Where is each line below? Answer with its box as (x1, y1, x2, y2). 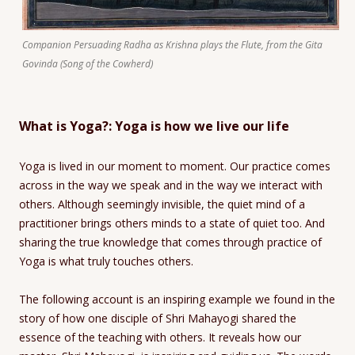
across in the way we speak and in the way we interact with (19, 177, 323, 193)
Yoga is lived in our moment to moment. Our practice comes (19, 158, 330, 174)
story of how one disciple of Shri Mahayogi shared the (19, 311, 296, 326)
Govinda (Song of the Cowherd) (22, 57, 153, 71)
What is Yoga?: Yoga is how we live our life (19, 117, 289, 136)
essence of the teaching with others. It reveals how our (19, 330, 301, 345)
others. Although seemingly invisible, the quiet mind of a (19, 197, 305, 212)
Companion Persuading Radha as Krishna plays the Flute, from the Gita (22, 38, 323, 52)
